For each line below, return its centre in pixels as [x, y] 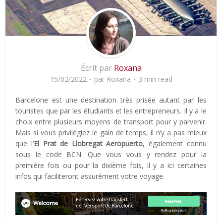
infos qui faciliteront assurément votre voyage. [90, 176]
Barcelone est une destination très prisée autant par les [111, 100]
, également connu [175, 143]
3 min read [155, 79]
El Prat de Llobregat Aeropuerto [88, 143]
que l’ [25, 143]
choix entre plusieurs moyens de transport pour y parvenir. [111, 121]
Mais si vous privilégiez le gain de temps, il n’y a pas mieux [111, 132]
